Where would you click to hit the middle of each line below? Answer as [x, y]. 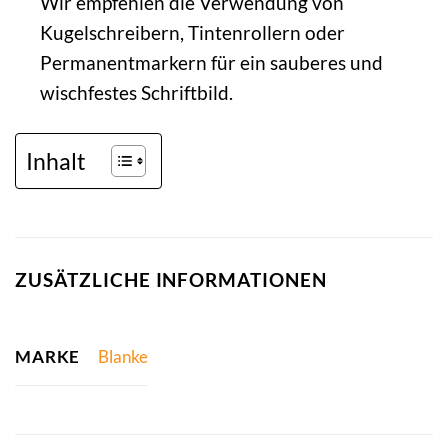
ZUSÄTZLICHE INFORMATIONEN [171, 280]
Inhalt [56, 160]
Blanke [122, 357]
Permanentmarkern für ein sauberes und [211, 63]
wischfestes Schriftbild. [136, 93]
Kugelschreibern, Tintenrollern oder [192, 33]
